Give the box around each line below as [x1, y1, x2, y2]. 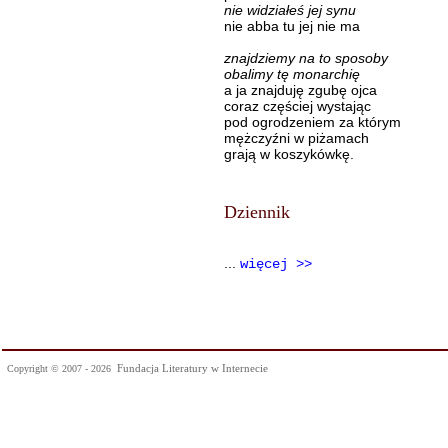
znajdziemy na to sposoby [224, 50, 388, 66]
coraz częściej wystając [224, 98, 371, 114]
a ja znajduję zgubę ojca [224, 82, 377, 98]
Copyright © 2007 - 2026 [7, 363, 117, 374]
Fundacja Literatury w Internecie [117, 362, 268, 374]
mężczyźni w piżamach [224, 130, 369, 146]
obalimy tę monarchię [224, 66, 360, 82]
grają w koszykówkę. [224, 146, 354, 162]
